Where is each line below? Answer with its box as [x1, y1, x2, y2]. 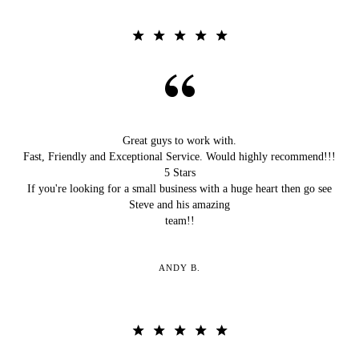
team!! [164, 214, 195, 227]
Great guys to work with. [123, 134, 236, 147]
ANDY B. [158, 262, 201, 272]
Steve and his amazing [129, 198, 230, 211]
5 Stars [163, 166, 196, 179]
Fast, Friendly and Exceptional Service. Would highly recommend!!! [23, 150, 336, 163]
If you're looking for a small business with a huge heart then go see [27, 182, 332, 195]
